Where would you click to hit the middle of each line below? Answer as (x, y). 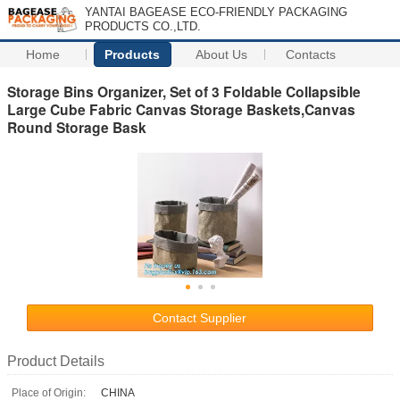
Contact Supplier (200, 317)
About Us (222, 54)
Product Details (56, 361)
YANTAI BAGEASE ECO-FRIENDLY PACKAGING (216, 12)
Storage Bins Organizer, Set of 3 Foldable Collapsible (184, 91)
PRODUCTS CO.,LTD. (143, 26)
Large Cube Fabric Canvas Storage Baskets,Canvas (181, 109)
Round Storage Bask (77, 127)
